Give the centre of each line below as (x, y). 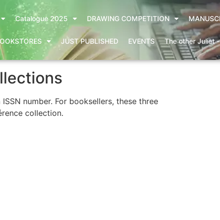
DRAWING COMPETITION (128, 18)
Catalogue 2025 (41, 18)
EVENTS (141, 41)
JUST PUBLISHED (89, 41)
